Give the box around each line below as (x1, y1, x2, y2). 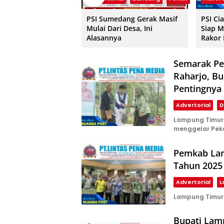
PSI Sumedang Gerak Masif (86, 14, 177, 24)
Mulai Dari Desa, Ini (86, 23, 152, 33)
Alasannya (86, 33, 121, 43)
